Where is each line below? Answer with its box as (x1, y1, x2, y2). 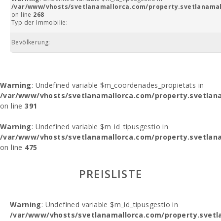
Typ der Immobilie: (11, 18, 68, 27)
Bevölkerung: (11, 38, 50, 46)
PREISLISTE (79, 166, 142, 181)
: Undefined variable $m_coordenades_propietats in (31, 80, 204, 90)
